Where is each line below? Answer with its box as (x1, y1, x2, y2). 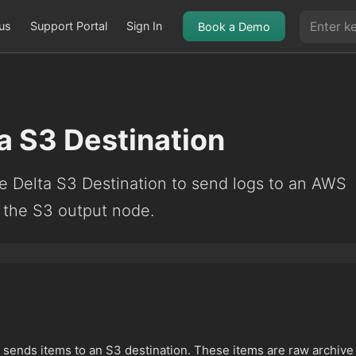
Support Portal (30, 19, 107, 33)
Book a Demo (198, 19, 270, 33)
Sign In (126, 19, 162, 33)
